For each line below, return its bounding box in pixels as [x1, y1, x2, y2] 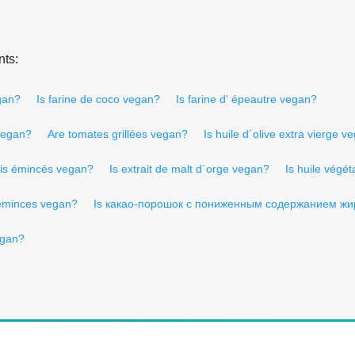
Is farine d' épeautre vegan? [176, 92, 317, 105]
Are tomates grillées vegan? [48, 127, 188, 140]
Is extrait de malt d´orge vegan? [109, 162, 269, 175]
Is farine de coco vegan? [36, 92, 160, 105]
